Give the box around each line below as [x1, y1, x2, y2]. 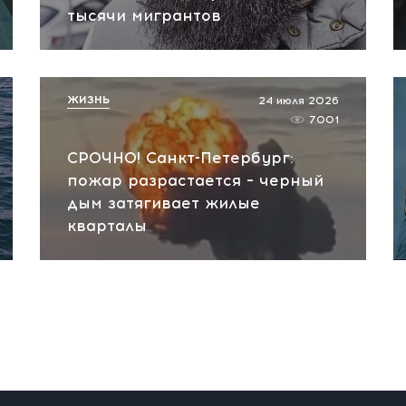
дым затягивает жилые [67, 194, 260, 212]
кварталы [67, 217, 147, 235]
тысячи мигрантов [67, 6, 221, 24]
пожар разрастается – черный [67, 171, 324, 189]
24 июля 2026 [258, 94, 339, 107]
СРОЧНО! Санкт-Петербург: [67, 149, 294, 167]
